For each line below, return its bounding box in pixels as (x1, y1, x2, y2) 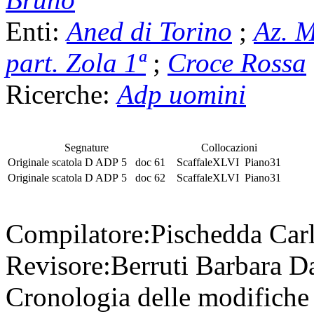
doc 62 (130, 171, 165, 184)
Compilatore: (6, 218, 151, 249)
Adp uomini (117, 78, 246, 109)
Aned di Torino (67, 15, 232, 46)
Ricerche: (6, 78, 117, 109)
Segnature (64, 141, 109, 153)
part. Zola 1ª (6, 47, 146, 78)
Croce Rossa (168, 47, 306, 78)
